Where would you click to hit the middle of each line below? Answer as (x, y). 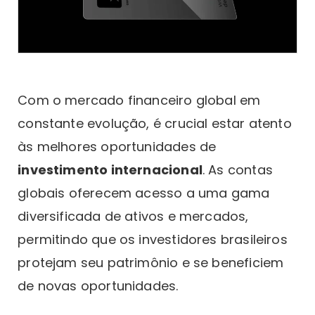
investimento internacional (110, 170)
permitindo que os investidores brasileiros (153, 240)
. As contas (237, 170)
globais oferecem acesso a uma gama (144, 193)
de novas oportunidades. (98, 286)
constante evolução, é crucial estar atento (155, 124)
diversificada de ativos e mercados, (133, 217)
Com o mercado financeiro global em (139, 101)
